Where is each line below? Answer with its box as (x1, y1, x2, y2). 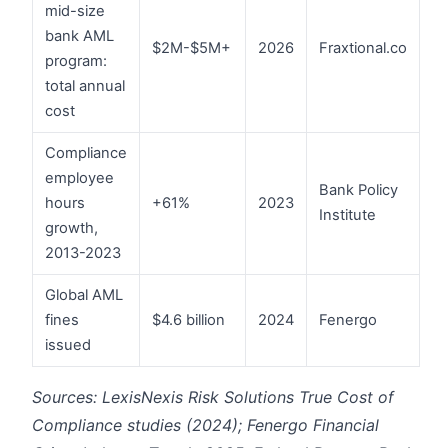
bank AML (45, 26, 114, 45)
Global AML (45, 285, 123, 304)
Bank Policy (319, 180, 398, 199)
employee (45, 168, 114, 187)
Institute (319, 205, 376, 224)
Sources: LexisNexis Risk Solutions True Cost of (32, 386, 394, 407)
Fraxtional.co (319, 38, 407, 57)
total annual (45, 76, 125, 95)
